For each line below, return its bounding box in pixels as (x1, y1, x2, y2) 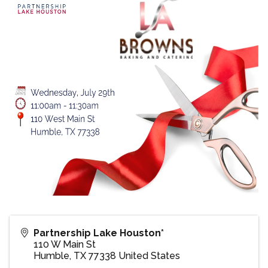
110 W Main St (33, 239, 96, 251)
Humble (33, 250, 69, 262)
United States (118, 250, 180, 262)
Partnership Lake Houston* (33, 227, 164, 239)
